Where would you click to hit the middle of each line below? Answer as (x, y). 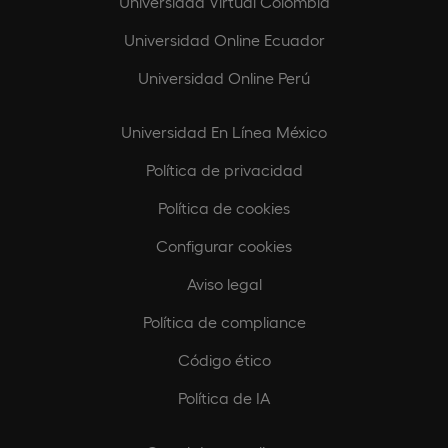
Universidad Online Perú (224, 77)
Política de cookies (224, 207)
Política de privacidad (224, 169)
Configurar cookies (224, 245)
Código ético (224, 359)
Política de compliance (224, 321)
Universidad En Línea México (224, 131)
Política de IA (224, 397)
